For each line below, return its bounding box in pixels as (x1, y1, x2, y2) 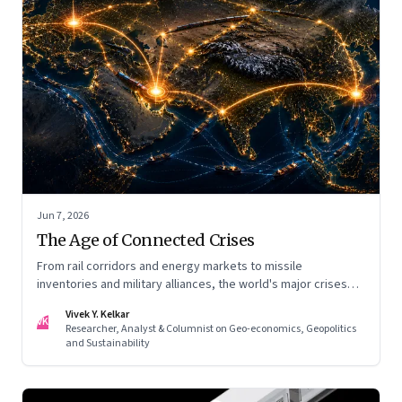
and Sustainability (66, 336, 150, 352)
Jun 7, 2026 (37, 208, 89, 224)
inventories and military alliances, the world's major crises (37, 275, 347, 294)
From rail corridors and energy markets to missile (37, 258, 302, 276)
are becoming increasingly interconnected (37, 293, 265, 312)
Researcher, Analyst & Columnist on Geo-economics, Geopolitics (66, 321, 356, 337)
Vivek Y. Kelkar (66, 307, 129, 323)
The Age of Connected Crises (37, 230, 255, 251)
